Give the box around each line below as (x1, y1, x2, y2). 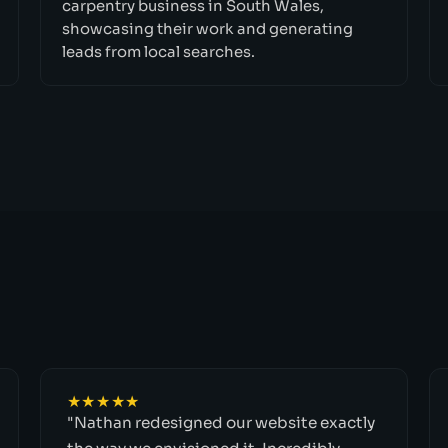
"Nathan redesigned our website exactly (66, 412, 375, 432)
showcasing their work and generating (62, 19, 354, 38)
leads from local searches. (62, 42, 256, 61)
